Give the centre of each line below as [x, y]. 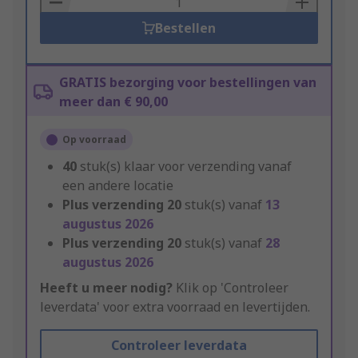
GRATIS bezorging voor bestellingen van [188, 83]
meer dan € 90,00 [113, 102]
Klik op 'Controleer [231, 288]
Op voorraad [94, 140]
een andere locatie [118, 186]
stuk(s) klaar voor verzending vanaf [186, 167]
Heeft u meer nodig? [106, 288]
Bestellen [185, 28]
